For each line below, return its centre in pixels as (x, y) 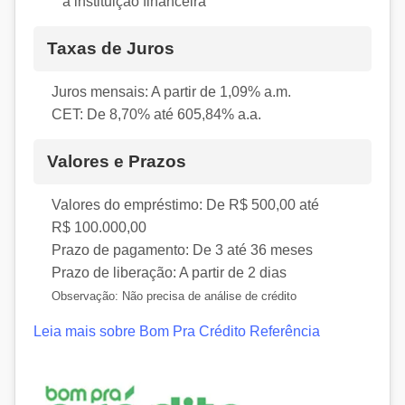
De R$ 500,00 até (261, 204)
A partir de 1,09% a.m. (220, 91)
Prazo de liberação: (114, 272)
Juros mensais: (100, 91)
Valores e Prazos (117, 161)
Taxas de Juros (111, 48)
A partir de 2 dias (231, 272)
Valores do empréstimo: (127, 204)
